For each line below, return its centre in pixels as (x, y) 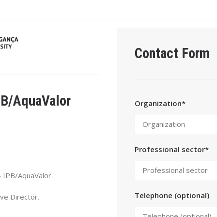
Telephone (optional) (172, 195)
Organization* (160, 103)
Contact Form (172, 53)
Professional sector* (172, 149)
